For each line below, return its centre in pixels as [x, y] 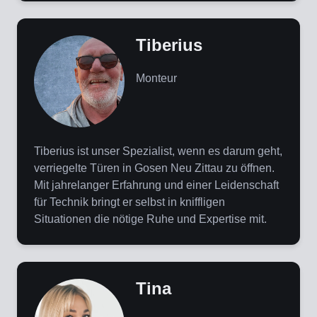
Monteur [156, 79]
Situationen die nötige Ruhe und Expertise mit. [150, 219]
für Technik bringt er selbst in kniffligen [129, 202]
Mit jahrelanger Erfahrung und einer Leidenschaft [156, 185]
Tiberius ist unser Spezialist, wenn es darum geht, [158, 151]
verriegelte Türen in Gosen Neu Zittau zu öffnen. [154, 168]
